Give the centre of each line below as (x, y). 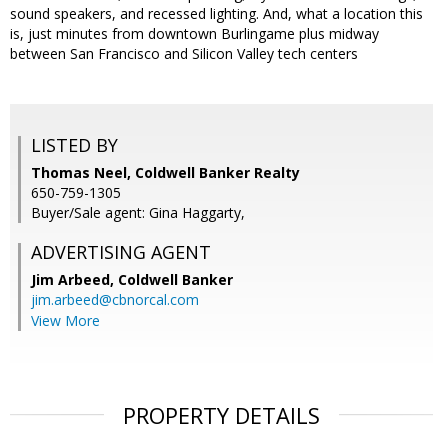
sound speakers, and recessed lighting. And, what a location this (216, 14)
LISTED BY (74, 145)
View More (65, 321)
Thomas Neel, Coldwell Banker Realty (165, 173)
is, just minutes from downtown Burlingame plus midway (194, 34)
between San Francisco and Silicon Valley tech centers (184, 54)
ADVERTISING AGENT (121, 252)
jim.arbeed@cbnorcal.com (115, 300)
